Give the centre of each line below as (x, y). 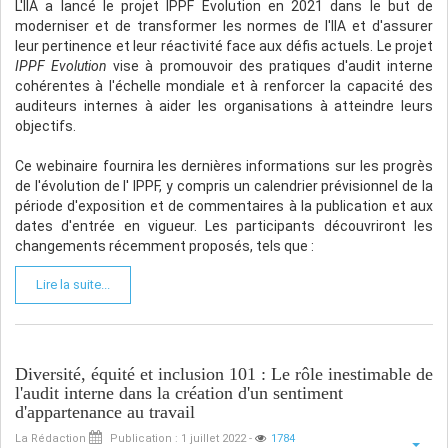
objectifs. (45, 125)
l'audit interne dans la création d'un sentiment (179, 392)
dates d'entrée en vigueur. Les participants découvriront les (224, 225)
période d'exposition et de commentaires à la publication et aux (224, 205)
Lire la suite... (73, 284)
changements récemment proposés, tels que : (164, 245)
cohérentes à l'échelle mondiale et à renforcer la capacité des (224, 85)
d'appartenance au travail (105, 411)
